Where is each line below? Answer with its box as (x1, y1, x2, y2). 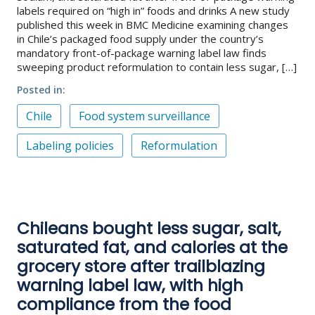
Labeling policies (26, 138, 114, 154)
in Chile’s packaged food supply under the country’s (17, 31, 264, 46)
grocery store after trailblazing (17, 255, 265, 278)
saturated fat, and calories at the (17, 236, 288, 259)
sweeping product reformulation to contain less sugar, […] (17, 59, 297, 74)
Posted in (17, 82, 63, 96)
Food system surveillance (79, 108, 210, 124)
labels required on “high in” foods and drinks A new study (17, 3, 290, 18)
